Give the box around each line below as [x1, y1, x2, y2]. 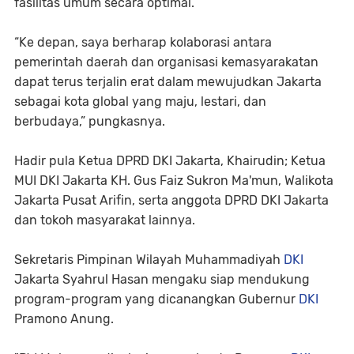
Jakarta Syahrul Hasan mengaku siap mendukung [14, 272, 310, 288]
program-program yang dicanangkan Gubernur [14, 292, 299, 307]
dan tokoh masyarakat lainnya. [14, 213, 195, 228]
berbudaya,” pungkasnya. [14, 114, 165, 130]
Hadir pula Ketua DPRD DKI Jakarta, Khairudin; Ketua [14, 153, 326, 169]
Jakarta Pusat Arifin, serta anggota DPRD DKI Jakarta [14, 193, 329, 209]
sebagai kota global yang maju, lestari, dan [14, 94, 266, 110]
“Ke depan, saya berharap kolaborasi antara [14, 35, 272, 51]
